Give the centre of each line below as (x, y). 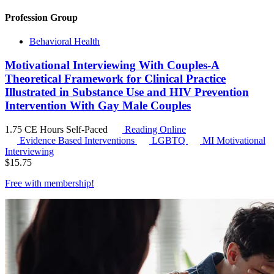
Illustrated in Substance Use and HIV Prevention (127, 92)
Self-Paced (88, 129)
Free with (24, 183)
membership (68, 183)
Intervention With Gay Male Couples (98, 105)
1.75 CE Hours (35, 129)
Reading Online (154, 129)
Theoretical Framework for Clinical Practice (115, 78)
